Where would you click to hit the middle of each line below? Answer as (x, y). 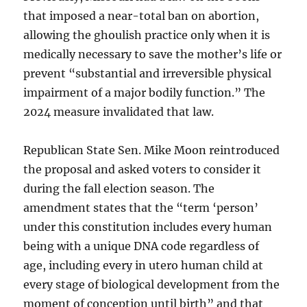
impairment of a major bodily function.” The (145, 92)
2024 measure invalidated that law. (119, 111)
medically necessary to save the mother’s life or (153, 54)
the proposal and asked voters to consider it (143, 169)
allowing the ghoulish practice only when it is (147, 35)
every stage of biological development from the (152, 284)
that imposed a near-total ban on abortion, (142, 15)
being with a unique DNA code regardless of (142, 246)
